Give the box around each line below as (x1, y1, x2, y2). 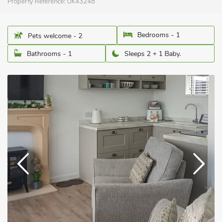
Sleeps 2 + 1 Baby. (124, 49, 181, 58)
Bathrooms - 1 (27, 49, 72, 58)
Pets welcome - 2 (28, 31, 82, 41)
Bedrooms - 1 (137, 30, 180, 40)
